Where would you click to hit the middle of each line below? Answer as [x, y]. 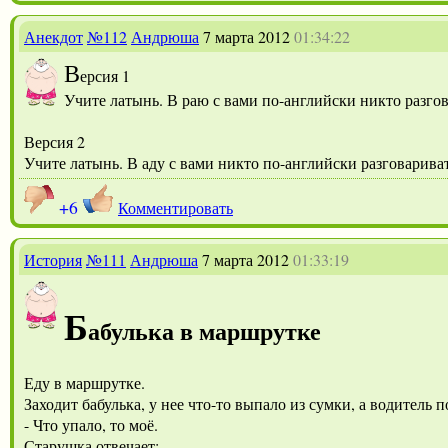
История [53, 259]
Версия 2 [54, 141]
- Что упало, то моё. [91, 424]
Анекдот [53, 36]
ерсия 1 [107, 75]
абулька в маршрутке [204, 330]
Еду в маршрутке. [86, 382]
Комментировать [175, 207]
